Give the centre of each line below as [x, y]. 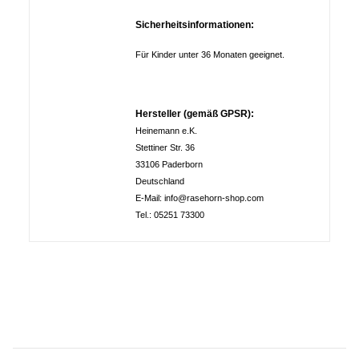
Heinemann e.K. [166, 131]
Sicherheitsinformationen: [195, 25]
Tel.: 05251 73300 [170, 215]
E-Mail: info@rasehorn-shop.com [200, 198]
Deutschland [160, 182]
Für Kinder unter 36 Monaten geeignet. [210, 55]
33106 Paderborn [169, 165]
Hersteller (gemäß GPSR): [195, 114]
